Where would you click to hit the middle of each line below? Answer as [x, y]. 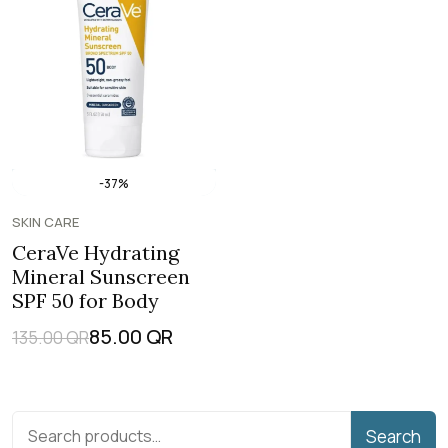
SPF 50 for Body [85, 300]
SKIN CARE [45, 222]
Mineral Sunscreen [101, 276]
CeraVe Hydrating [95, 252]
